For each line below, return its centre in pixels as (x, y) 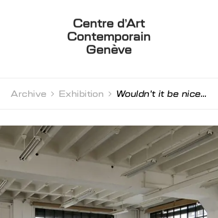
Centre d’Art (109, 23)
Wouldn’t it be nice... (162, 94)
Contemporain (109, 36)
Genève (109, 50)
